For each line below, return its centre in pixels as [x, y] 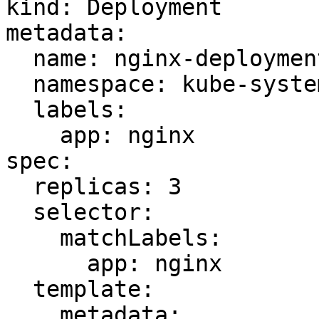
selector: [19, 212]
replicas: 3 [19, 187]
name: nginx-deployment [19, 58]
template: [19, 289]
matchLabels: [33, 238]
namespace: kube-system [19, 84]
